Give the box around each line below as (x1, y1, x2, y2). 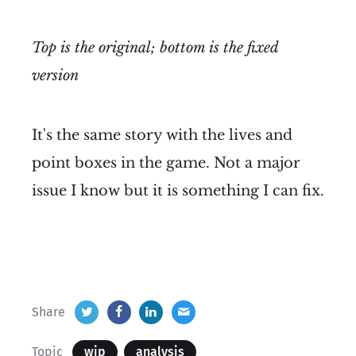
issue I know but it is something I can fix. (32, 182, 324, 200)
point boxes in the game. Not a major (32, 154, 300, 172)
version (32, 67, 79, 85)
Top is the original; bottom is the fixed (32, 39, 278, 57)
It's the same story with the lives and (32, 126, 292, 145)
